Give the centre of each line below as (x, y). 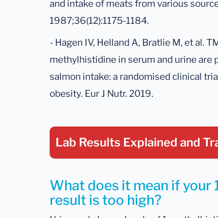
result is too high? (106, 200)
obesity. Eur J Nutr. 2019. (101, 94)
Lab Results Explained (118, 143)
